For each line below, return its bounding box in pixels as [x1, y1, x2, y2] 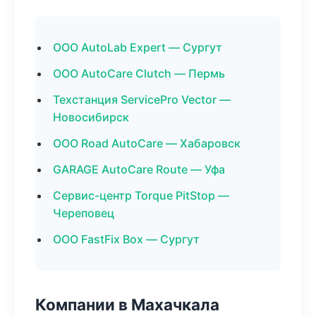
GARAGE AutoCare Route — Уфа [53, 162, 225, 176]
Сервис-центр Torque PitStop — [53, 188, 229, 202]
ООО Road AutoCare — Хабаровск [53, 136, 241, 150]
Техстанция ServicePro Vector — [53, 92, 231, 107]
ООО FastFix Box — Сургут [53, 232, 200, 246]
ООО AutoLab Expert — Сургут [53, 40, 222, 54]
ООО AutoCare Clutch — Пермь [53, 66, 225, 80]
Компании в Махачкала [35, 295, 219, 314]
